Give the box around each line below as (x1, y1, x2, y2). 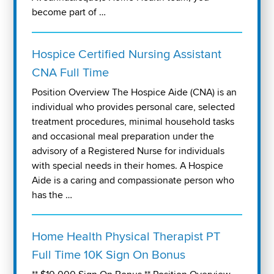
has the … (32, 188, 73, 201)
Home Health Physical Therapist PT (32, 229, 221, 245)
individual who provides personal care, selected (32, 100, 235, 113)
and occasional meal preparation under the (32, 130, 215, 143)
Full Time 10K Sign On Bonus (32, 248, 186, 263)
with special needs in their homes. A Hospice (32, 159, 224, 172)
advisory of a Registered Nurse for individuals (32, 144, 225, 157)
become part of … (32, 6, 106, 19)
